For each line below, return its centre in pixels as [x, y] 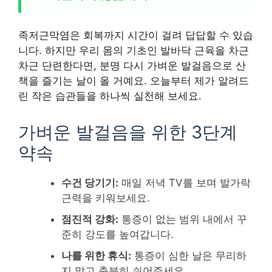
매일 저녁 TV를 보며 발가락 [185, 182]
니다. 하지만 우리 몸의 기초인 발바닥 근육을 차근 [134, 50]
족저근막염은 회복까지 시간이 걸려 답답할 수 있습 [136, 35]
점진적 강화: [90, 219]
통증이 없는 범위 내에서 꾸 [183, 219]
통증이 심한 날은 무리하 [189, 255]
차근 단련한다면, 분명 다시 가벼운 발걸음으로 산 [132, 65]
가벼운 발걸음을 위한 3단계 [128, 132]
